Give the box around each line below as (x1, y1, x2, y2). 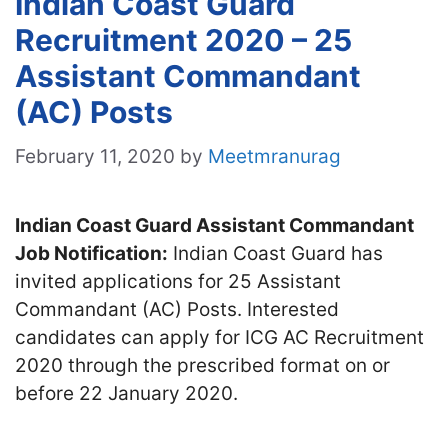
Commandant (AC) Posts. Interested (15, 297, 339, 321)
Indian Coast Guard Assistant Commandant (15, 213, 414, 237)
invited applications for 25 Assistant (15, 269, 341, 293)
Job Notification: (15, 241, 168, 265)
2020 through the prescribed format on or (15, 353, 390, 377)
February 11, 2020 (15, 144, 175, 168)
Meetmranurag (208, 144, 341, 168)
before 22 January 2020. (15, 381, 238, 405)
